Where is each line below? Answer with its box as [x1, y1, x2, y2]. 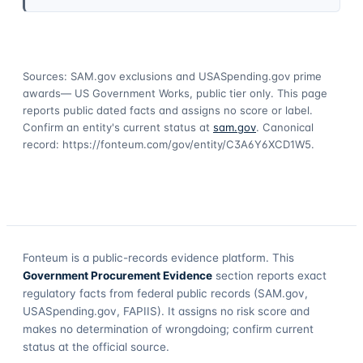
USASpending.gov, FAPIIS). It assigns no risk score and [23, 304, 310, 318]
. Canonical [256, 120, 314, 134]
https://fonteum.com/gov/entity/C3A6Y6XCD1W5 [62, 137, 311, 151]
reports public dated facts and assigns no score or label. [23, 103, 313, 117]
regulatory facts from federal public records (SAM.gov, [23, 286, 308, 300]
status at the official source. [23, 340, 169, 353]
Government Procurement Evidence [23, 268, 212, 282]
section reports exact [212, 268, 327, 282]
